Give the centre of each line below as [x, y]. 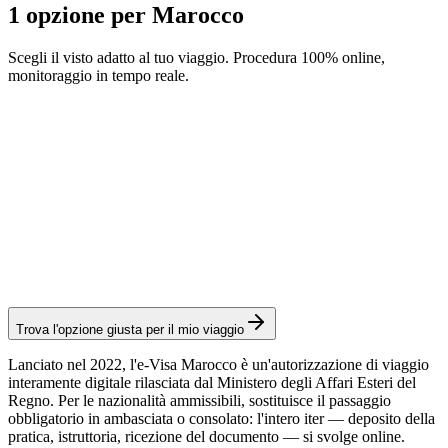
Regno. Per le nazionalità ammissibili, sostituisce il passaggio [199, 401]
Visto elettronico [59, 278]
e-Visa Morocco [71, 171]
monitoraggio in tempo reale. [98, 75]
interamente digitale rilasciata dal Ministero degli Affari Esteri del [212, 383]
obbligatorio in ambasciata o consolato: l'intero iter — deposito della [221, 419]
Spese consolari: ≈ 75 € [81, 244]
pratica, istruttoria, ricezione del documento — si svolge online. [206, 437]
